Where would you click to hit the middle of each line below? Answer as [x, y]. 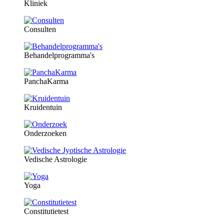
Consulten [40, 29]
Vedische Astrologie [55, 159]
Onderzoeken [45, 133]
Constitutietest [46, 211]
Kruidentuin [43, 107]
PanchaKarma [46, 81]
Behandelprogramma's [59, 55]
